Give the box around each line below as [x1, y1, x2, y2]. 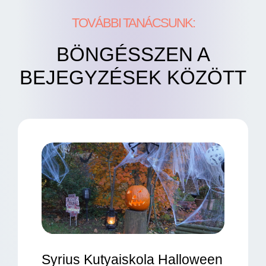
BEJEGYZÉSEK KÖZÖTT [20, 66, 246, 89]
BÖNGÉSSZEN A [56, 43, 210, 66]
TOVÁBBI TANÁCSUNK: [71, 15, 195, 31]
